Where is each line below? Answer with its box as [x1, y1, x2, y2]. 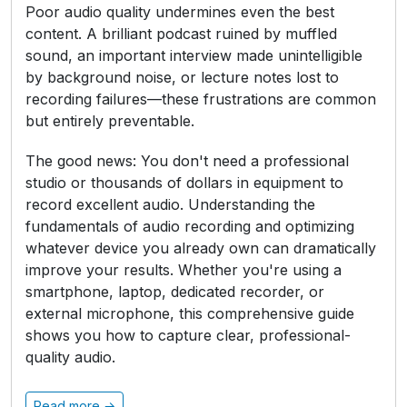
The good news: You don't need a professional [25, 152, 349, 170]
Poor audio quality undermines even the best [25, 3, 334, 21]
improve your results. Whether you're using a [25, 261, 342, 279]
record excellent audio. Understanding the [25, 195, 315, 213]
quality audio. [25, 348, 115, 366]
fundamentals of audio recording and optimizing [25, 217, 354, 235]
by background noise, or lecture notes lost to [25, 68, 339, 86]
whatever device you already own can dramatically [25, 239, 376, 257]
